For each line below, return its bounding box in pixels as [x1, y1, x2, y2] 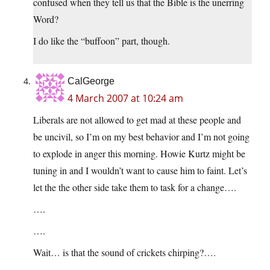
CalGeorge [67, 76, 115, 87]
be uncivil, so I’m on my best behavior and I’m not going [33, 130, 250, 143]
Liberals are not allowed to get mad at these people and [33, 113, 241, 127]
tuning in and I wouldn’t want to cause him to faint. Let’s [33, 164, 247, 177]
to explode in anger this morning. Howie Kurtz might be [33, 147, 245, 160]
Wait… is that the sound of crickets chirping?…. [33, 246, 216, 259]
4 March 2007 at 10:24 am [67, 92, 183, 105]
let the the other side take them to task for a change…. [33, 181, 236, 194]
